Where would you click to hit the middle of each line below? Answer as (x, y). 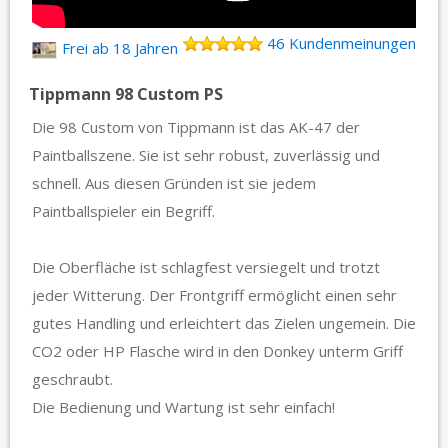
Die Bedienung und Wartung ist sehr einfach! (185, 407)
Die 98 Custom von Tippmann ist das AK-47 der (196, 127)
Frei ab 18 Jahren (120, 48)
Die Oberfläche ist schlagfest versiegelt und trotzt (206, 267)
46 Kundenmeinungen (341, 43)
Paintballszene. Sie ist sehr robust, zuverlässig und (206, 155)
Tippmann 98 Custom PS (126, 94)
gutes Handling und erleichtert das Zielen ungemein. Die (224, 323)
